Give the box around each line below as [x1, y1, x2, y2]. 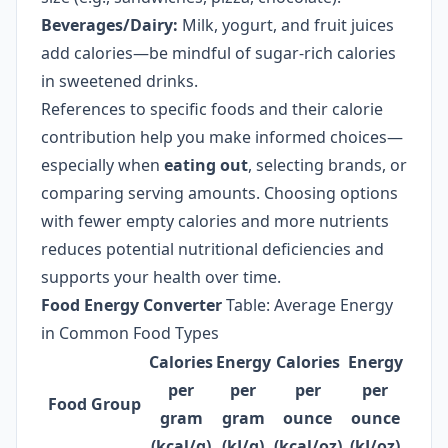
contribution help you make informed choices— [41, 126, 403, 148]
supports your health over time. [41, 266, 281, 288]
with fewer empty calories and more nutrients [41, 210, 389, 232]
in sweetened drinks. [41, 70, 198, 92]
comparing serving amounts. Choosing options [41, 182, 398, 204]
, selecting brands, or [248, 154, 407, 176]
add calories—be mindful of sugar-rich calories [41, 42, 396, 64]
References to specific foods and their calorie [41, 98, 383, 120]
